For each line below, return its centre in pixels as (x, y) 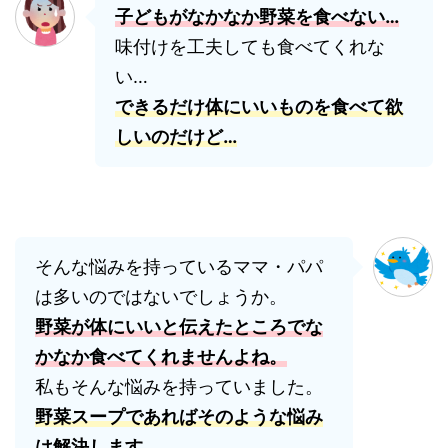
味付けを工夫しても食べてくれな (250, 46)
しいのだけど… (176, 136)
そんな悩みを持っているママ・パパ (179, 266)
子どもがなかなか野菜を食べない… (257, 16)
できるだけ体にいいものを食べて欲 (259, 106)
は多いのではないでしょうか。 (161, 296)
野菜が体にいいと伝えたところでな (179, 326)
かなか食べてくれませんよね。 (161, 356)
